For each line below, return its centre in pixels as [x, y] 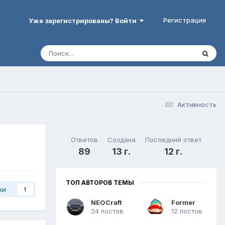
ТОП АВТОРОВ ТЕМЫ [100, 182]
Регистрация [185, 20]
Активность [197, 104]
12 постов [187, 211]
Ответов [84, 139]
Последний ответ [174, 139]
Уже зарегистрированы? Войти [84, 20]
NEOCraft [106, 202]
